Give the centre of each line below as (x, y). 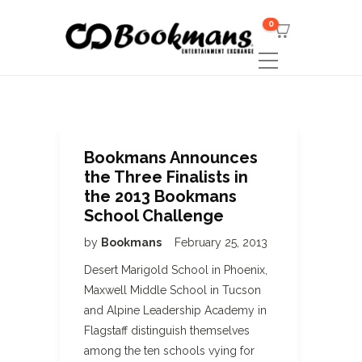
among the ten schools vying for (169, 351)
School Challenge (154, 216)
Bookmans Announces (171, 158)
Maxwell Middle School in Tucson (173, 290)
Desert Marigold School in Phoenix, (176, 270)
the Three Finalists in (166, 177)
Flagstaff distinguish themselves (167, 330)
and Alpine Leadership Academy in (175, 310)
